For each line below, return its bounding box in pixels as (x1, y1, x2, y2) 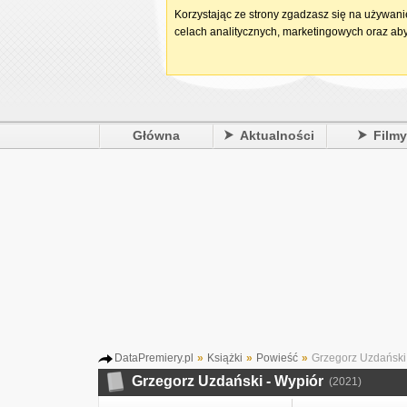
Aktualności (240, 128, 315, 143)
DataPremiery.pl (114, 352, 194, 364)
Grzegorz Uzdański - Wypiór (132, 373, 323, 389)
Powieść (256, 352, 298, 364)
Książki (207, 352, 243, 364)
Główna (132, 128, 180, 143)
